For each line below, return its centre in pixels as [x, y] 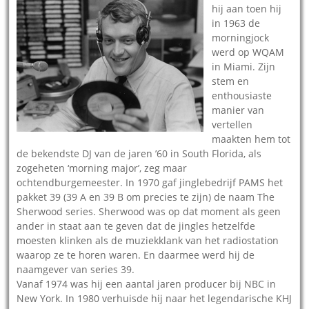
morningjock [241, 37]
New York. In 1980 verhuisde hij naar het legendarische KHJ [154, 298]
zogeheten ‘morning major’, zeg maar [102, 168]
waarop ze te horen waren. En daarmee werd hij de [136, 255]
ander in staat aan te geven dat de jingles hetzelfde [136, 226]
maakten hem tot [251, 139]
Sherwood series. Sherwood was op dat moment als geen [149, 211]
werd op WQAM [248, 52]
